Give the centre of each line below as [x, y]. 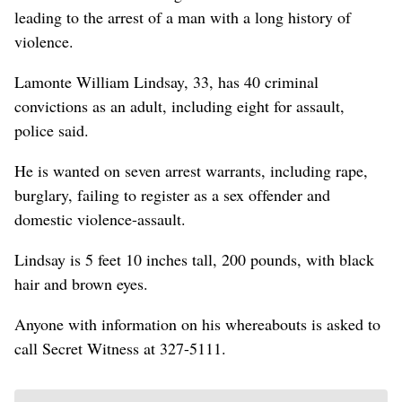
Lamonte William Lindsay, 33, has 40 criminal [166, 81]
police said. [52, 130]
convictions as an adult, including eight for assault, [179, 105]
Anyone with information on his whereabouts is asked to [197, 323]
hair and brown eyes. [81, 283]
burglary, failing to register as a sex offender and [172, 194]
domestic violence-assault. [100, 218]
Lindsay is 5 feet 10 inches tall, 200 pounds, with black [194, 259]
